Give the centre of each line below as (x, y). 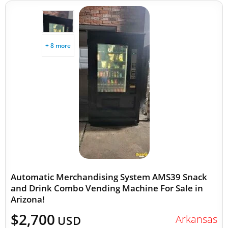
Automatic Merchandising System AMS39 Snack (109, 177)
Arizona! (28, 199)
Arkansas (196, 219)
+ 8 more (58, 46)
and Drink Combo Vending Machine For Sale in (107, 188)
